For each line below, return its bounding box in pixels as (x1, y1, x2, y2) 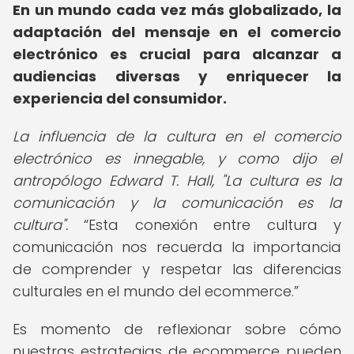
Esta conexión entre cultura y (88, 215, 342, 235)
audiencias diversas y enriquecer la (13, 66, 341, 86)
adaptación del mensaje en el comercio (13, 22, 341, 42)
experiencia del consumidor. (13, 88, 227, 108)
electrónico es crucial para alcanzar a (13, 44, 341, 64)
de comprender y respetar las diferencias (13, 259, 341, 279)
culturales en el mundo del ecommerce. (13, 281, 294, 301)
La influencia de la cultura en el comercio (13, 126, 341, 146)
